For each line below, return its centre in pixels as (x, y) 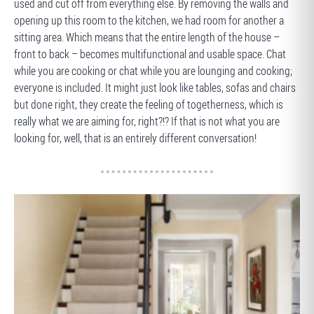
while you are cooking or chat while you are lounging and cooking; (153, 71)
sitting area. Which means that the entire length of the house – (147, 37)
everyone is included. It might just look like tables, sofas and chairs (155, 88)
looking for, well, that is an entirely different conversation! (135, 138)
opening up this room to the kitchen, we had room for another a (149, 20)
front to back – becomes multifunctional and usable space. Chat (150, 54)
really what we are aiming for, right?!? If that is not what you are (147, 121)
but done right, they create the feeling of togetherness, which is (149, 104)
